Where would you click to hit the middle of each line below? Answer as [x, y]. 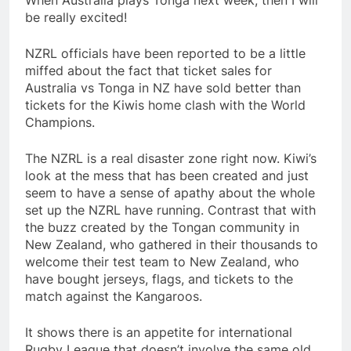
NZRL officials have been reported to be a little [165, 54]
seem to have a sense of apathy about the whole [170, 193]
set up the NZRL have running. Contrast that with [170, 210]
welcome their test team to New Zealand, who [162, 262]
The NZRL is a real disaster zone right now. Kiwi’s [171, 159]
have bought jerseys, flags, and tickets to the [159, 279]
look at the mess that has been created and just [167, 176]
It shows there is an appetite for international [159, 333]
